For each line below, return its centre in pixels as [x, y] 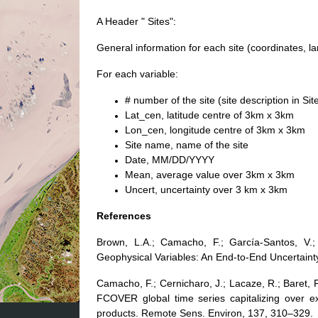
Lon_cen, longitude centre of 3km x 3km [215, 130]
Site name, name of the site [187, 145]
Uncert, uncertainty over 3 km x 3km [206, 190]
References [124, 216]
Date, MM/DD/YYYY [170, 160]
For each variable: [137, 74]
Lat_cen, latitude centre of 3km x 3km [209, 115]
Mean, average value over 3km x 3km [210, 175]
